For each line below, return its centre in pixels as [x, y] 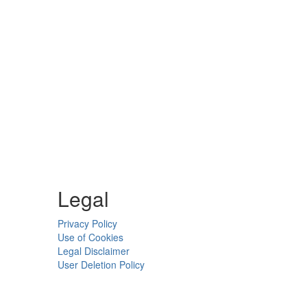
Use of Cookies [90, 237]
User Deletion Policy [101, 264]
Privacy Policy [87, 223]
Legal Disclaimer [93, 250]
